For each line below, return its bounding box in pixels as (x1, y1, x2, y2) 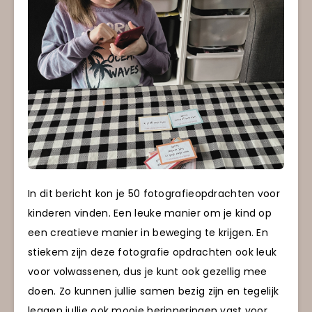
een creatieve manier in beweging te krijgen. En (28, 226, 269, 240)
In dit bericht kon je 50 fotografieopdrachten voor (28, 187, 280, 201)
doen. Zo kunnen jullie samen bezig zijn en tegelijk (28, 284, 279, 299)
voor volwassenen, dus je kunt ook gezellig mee (28, 265, 267, 279)
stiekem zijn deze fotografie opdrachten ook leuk (28, 245, 277, 260)
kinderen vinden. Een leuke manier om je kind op (28, 206, 272, 221)
